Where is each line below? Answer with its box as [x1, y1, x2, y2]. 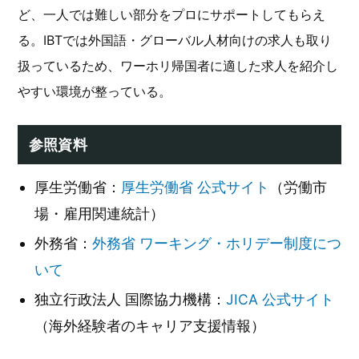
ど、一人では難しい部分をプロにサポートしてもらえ [18, 6, 325, 22]
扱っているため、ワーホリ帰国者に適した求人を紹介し [18, 58, 338, 74]
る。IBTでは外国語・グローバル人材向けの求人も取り [18, 32, 332, 48]
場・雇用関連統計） [34, 205, 164, 222]
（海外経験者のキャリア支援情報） [34, 317, 265, 334]
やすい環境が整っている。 [18, 83, 171, 99]
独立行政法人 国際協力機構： [34, 291, 226, 308]
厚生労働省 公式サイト [121, 179, 269, 196]
